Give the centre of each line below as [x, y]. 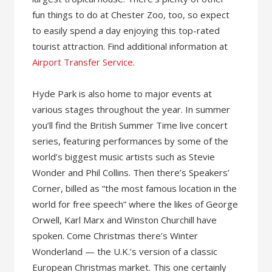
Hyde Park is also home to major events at [122, 93]
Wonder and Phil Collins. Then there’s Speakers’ [131, 172]
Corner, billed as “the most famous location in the [135, 188]
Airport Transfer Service [83, 62]
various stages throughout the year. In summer [131, 109]
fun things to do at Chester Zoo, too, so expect [131, 15]
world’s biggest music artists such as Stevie [124, 157]
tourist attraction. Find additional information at [130, 46]
